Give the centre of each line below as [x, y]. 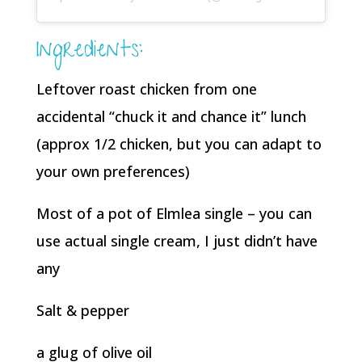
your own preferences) [113, 171]
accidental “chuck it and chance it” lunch [171, 116]
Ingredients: [89, 52]
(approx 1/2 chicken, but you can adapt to [179, 143]
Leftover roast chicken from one [146, 88]
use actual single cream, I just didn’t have [177, 240]
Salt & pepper [82, 310]
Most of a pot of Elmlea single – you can [174, 213]
